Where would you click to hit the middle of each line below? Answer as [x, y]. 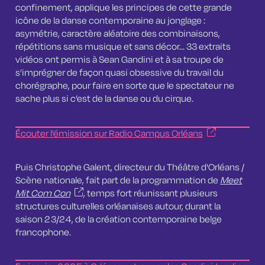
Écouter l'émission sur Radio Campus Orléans [109, 134]
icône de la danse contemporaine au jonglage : [111, 21]
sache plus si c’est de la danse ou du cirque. [106, 99]
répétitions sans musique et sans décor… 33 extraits [123, 47]
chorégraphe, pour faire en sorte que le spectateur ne [125, 86]
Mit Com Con [43, 193]
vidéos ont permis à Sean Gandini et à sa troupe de [120, 60]
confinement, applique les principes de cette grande [124, 8]
